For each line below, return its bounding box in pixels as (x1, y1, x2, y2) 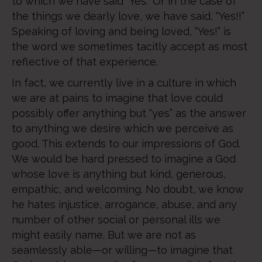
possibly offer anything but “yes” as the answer (12, 107, 246, 119)
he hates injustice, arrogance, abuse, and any (12, 198, 237, 211)
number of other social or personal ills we (12, 213, 220, 226)
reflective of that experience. (12, 56, 158, 68)
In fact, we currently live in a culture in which (12, 77, 236, 89)
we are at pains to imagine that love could (12, 92, 223, 104)
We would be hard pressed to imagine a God (12, 153, 236, 165)
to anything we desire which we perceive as (12, 122, 233, 135)
